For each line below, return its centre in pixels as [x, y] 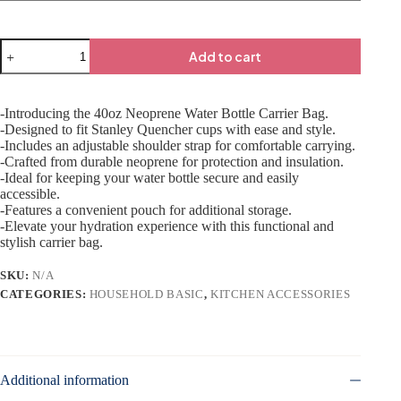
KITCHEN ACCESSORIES [280, 294]
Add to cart [226, 57]
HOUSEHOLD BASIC [146, 294]
